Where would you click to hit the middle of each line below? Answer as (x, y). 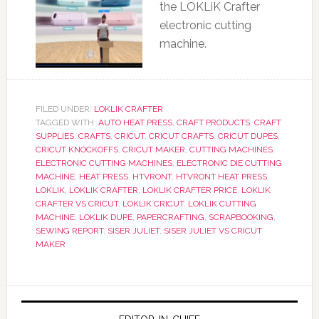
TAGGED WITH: (67, 122)
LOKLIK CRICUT (153, 204)
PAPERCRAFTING (170, 217)
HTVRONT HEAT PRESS (221, 177)
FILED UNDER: (64, 109)
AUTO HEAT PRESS (135, 122)
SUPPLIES (54, 136)
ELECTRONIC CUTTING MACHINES (104, 163)
